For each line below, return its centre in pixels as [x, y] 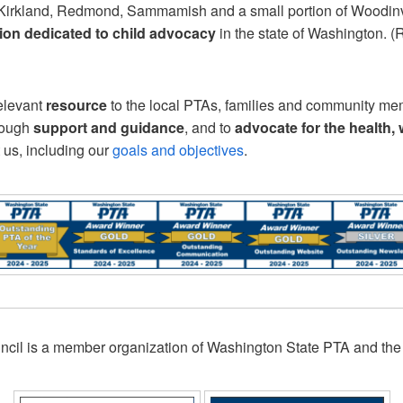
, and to [210, 128]
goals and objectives [178, 150]
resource [76, 105]
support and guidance [109, 128]
